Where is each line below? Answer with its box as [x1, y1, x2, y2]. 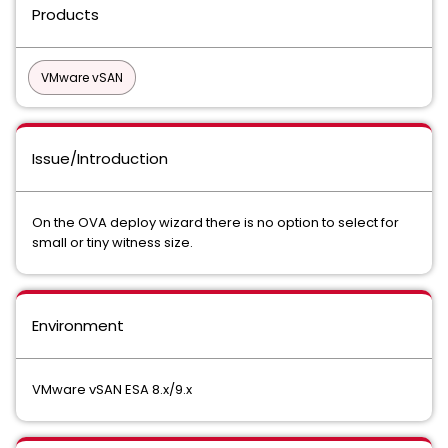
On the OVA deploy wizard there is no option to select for [32, 213, 399, 232]
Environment [32, 315, 124, 336]
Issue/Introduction [32, 148, 168, 169]
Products [32, 4, 99, 25]
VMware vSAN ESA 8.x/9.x [32, 380, 192, 399]
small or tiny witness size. [32, 233, 193, 252]
